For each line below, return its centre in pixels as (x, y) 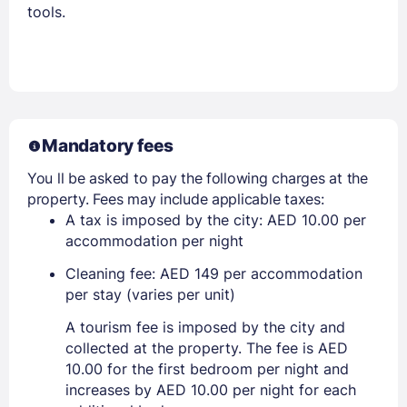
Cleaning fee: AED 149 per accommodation (214, 274)
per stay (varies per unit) (150, 295)
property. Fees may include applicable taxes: (176, 199)
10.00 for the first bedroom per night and (207, 369)
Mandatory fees (108, 146)
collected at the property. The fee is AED (207, 348)
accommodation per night (154, 241)
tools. (46, 12)
